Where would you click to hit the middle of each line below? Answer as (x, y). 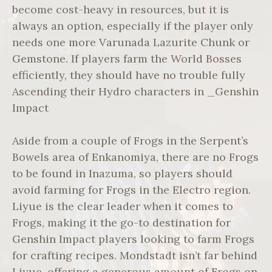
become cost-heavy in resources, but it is (121, 10)
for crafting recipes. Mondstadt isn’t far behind (135, 256)
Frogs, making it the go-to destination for (121, 223)
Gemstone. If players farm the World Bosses (127, 59)
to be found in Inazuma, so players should (122, 174)
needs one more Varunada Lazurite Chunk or (131, 42)
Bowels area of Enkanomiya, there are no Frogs (135, 157)
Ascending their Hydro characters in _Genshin (135, 92)
